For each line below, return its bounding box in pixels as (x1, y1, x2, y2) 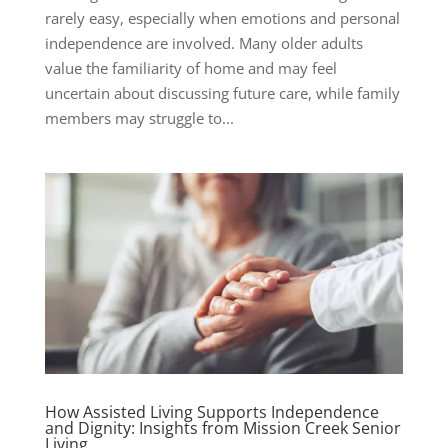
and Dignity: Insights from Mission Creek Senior (44, 417, 401, 440)
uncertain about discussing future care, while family (44, 82, 400, 103)
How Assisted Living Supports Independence (44, 401, 379, 424)
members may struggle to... (44, 107, 234, 128)
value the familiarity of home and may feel (44, 57, 337, 78)
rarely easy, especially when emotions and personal (44, 7, 400, 28)
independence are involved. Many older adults (44, 32, 363, 53)
